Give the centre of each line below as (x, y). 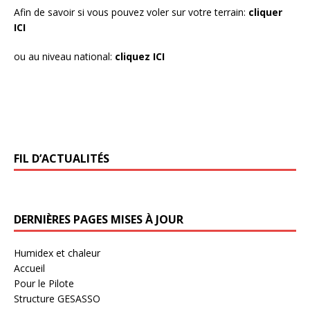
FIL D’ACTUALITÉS (62, 158)
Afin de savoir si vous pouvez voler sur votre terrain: (131, 12)
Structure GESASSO (57, 298)
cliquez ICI (140, 56)
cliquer (265, 12)
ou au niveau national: (64, 56)
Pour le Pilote (44, 283)
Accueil (29, 268)
